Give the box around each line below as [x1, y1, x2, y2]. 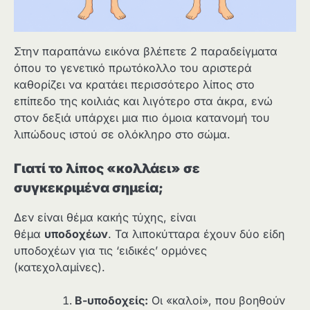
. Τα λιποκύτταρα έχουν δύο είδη [108, 226, 285, 241]
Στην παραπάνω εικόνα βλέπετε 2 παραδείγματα [14, 44, 277, 58]
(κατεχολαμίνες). [14, 259, 105, 274]
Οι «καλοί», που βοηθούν [148, 293, 285, 307]
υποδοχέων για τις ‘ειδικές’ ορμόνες [14, 243, 207, 257]
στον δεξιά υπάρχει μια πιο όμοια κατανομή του [14, 110, 270, 125]
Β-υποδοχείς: [75, 293, 148, 307]
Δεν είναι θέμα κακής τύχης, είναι [14, 210, 196, 224]
